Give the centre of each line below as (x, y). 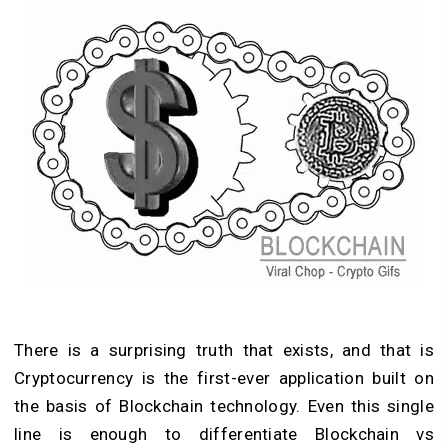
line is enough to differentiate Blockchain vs (224, 433)
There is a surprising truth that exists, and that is (224, 349)
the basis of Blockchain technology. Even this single (224, 405)
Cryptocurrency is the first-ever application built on (224, 377)
